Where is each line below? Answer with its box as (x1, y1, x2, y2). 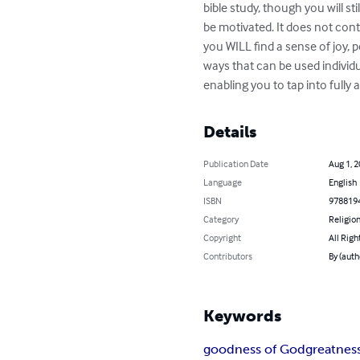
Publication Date (203, 157, 269, 170)
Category (203, 213, 239, 226)
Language (203, 176, 243, 189)
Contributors (203, 250, 253, 263)
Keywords (203, 306, 282, 326)
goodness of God (203, 342, 306, 358)
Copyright (203, 231, 242, 244)
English (328, 176, 357, 189)
